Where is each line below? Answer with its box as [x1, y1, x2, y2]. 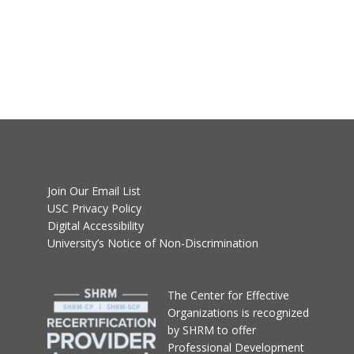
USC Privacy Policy [47, 200, 141, 216]
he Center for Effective [174, 287, 289, 303]
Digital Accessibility [47, 217, 144, 233]
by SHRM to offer [167, 322, 256, 337]
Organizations [167, 304, 242, 320]
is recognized [241, 304, 309, 320]
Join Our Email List [47, 183, 141, 198]
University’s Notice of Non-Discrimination [47, 235, 258, 250]
